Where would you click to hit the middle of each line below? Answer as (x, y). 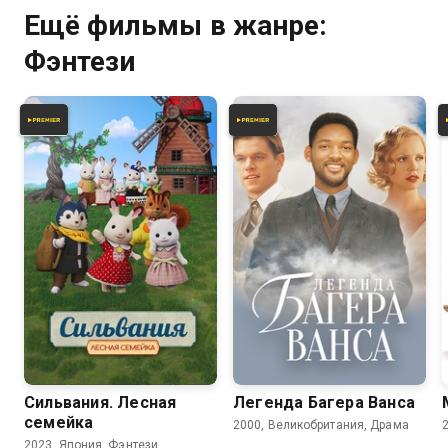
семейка (59, 422)
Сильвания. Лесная (100, 402)
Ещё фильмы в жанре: (175, 25)
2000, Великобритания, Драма (321, 425)
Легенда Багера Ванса (324, 402)
